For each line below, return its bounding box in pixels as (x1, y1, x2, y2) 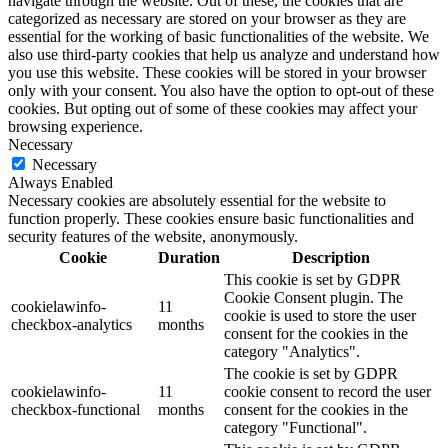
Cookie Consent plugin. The (224, 289, 403, 307)
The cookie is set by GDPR (224, 365, 398, 383)
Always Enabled (8, 174, 113, 192)
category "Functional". (224, 419, 367, 437)
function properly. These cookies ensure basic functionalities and (8, 210, 414, 228)
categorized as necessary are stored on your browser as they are (8, 10, 406, 28)
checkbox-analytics (11, 316, 132, 334)
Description (291, 249, 370, 267)
